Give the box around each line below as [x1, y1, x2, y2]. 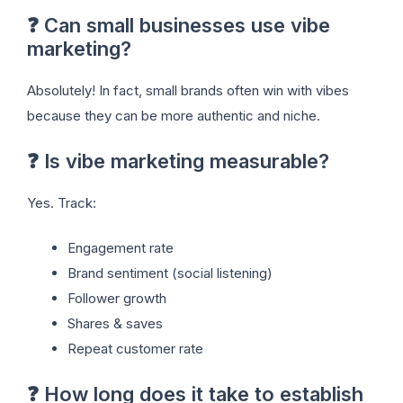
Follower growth [67, 290, 166, 308]
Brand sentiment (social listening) [67, 264, 273, 282]
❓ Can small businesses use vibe [27, 13, 330, 38]
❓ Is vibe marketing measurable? [27, 148, 329, 173]
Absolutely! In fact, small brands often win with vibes [27, 82, 349, 100]
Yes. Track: [27, 193, 96, 211]
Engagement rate [67, 239, 174, 257]
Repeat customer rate [67, 340, 203, 358]
